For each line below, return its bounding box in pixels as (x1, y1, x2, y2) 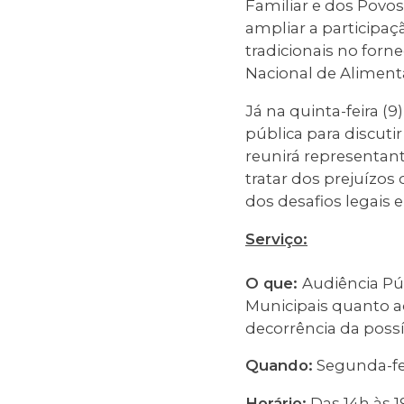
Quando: (245, 356, 313, 375)
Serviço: (245, 229, 308, 248)
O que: (245, 273, 302, 292)
